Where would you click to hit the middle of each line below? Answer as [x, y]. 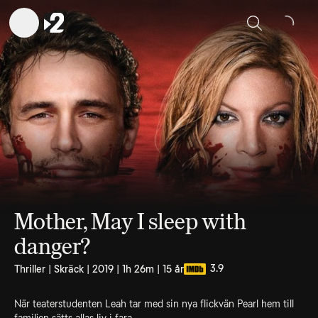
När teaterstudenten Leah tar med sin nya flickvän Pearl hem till [154, 304]
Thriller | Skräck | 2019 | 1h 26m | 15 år [99, 269]
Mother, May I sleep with [130, 221]
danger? [52, 246]
